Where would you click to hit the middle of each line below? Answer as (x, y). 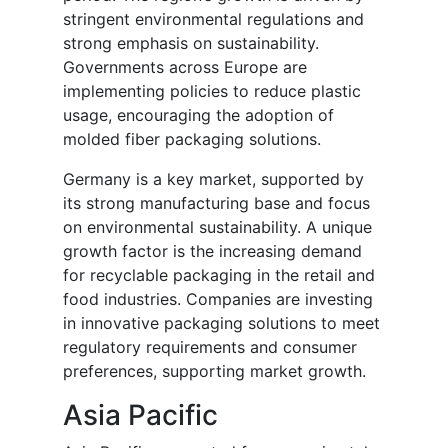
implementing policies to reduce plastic (212, 91)
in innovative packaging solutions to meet (221, 323)
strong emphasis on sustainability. (191, 43)
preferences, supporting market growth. (214, 371)
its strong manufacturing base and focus (216, 203)
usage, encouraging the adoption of (198, 115)
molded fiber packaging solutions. (192, 139)
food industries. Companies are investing (218, 299)
